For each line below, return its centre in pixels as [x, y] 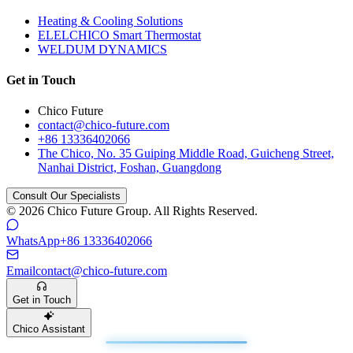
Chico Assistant [49, 329]
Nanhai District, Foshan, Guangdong [130, 168]
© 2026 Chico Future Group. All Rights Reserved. [132, 211]
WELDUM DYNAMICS [102, 49]
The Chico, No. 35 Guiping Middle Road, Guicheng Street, [186, 154]
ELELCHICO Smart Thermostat [119, 35]
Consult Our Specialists [67, 196]
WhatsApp [33, 241]
